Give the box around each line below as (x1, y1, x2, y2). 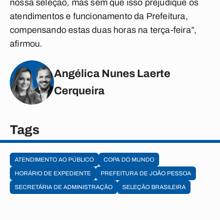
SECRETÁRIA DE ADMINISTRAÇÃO (15, 184, 112, 191)
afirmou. (10, 39, 43, 49)
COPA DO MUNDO (104, 156, 154, 163)
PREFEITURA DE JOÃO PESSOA (101, 170, 191, 177)
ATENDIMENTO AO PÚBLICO (15, 156, 94, 163)
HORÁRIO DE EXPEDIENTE (15, 170, 91, 177)
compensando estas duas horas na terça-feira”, (10, 25, 197, 35)
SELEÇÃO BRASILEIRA (122, 184, 186, 191)
